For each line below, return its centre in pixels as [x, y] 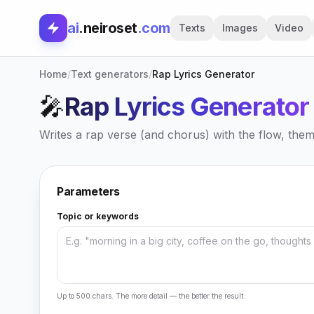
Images [240, 28]
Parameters [88, 191]
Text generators [110, 74]
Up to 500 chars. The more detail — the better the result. [151, 296]
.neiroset [108, 28]
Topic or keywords [98, 216]
